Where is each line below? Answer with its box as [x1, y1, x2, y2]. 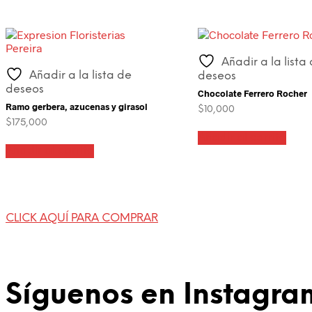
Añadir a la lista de [29, 69, 132, 81]
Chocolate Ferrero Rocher [197, 88, 307, 100]
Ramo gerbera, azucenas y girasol [6, 101, 148, 113]
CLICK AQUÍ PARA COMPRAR [6, 212, 158, 225]
